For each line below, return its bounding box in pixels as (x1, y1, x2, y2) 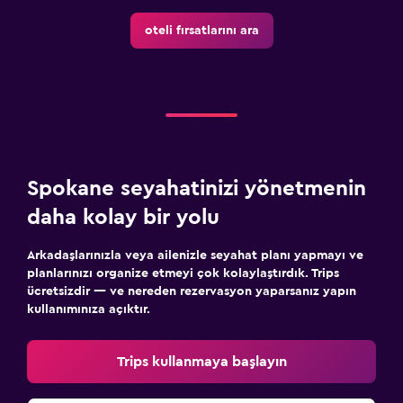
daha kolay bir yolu (27, 206, 219, 228)
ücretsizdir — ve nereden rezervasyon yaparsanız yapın (27, 284, 356, 298)
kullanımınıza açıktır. (27, 302, 150, 316)
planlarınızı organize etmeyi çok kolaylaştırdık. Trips (27, 266, 339, 280)
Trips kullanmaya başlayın (116, 354, 287, 369)
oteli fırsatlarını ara (144, 23, 259, 37)
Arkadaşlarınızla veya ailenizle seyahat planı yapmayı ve (27, 248, 363, 262)
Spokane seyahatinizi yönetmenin (27, 177, 366, 200)
